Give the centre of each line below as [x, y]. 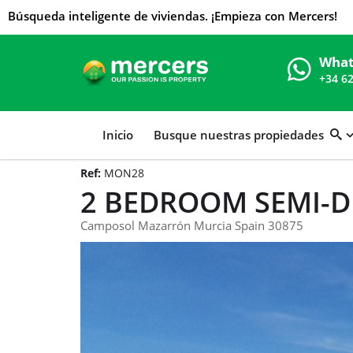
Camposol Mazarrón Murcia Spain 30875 [192, 226]
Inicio [118, 135]
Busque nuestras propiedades [242, 135]
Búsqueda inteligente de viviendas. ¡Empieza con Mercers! [173, 16]
